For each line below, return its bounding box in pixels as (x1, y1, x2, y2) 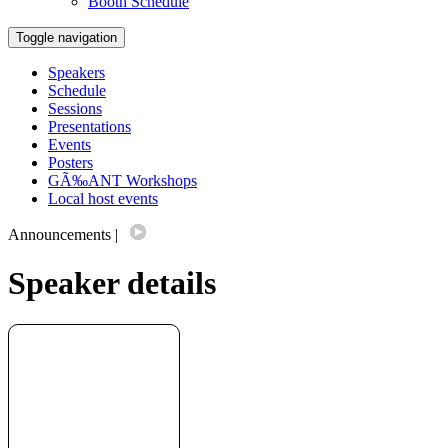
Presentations (48, 118, 131, 135)
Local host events (48, 190, 158, 207)
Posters (48, 154, 93, 171)
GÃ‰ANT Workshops (48, 172, 197, 189)
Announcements (8, 226, 111, 243)
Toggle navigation (16, 30, 117, 45)
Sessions (48, 100, 102, 117)
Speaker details (8, 265, 216, 302)
